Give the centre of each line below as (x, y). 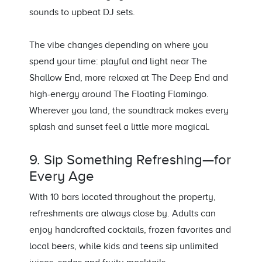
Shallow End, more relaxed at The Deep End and (129, 78)
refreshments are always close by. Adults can (123, 214)
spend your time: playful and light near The (118, 62)
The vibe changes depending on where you (119, 45)
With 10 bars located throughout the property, (123, 197)
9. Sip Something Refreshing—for (130, 160)
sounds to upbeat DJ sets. (82, 13)
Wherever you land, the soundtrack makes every (129, 111)
